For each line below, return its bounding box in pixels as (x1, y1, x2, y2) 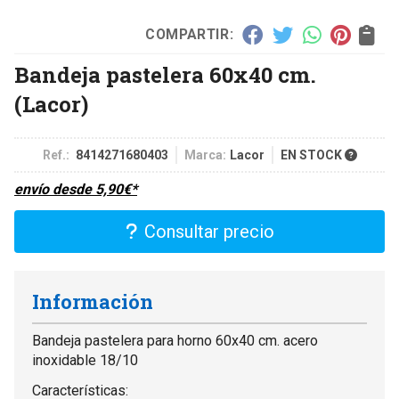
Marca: (183, 148, 226, 162)
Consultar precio (143, 221, 274, 242)
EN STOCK (280, 148, 345, 162)
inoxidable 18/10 (32, 352, 138, 369)
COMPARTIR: (144, 26, 233, 43)
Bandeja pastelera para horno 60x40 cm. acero (32, 332, 318, 349)
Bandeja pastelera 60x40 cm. (14, 61, 316, 89)
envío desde (14, 181, 95, 198)
